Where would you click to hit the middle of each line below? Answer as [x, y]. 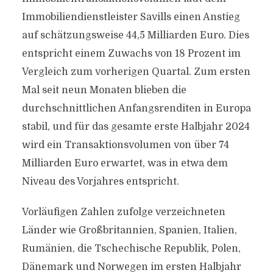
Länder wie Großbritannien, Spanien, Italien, [129, 230]
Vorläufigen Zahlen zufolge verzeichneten [123, 212]
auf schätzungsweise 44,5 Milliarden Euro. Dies [135, 35]
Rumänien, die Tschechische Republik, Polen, [131, 249]
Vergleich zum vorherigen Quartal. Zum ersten [136, 72]
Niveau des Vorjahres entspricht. [100, 182]
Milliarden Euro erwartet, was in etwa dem [125, 163]
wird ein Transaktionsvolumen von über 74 [125, 145]
